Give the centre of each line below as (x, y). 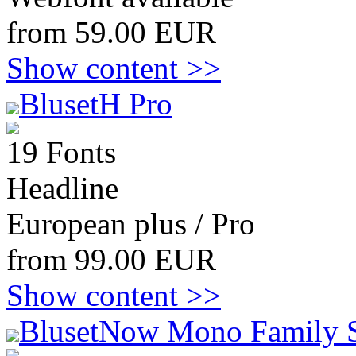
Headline (62, 188)
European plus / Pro (131, 224)
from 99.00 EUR (111, 259)
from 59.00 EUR (111, 32)
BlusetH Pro (96, 104)
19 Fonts (61, 152)
